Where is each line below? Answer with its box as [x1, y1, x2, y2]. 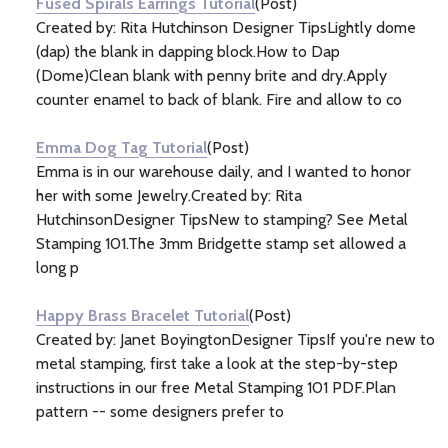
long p [36, 257, 79, 277]
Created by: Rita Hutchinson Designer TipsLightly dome [36, 17, 416, 37]
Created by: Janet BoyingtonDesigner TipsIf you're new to [36, 329, 435, 349]
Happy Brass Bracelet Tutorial [36, 305, 249, 325]
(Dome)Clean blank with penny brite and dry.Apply [36, 65, 387, 85]
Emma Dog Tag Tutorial [36, 137, 207, 157]
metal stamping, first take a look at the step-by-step [36, 353, 398, 373]
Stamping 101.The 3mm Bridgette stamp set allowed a [36, 233, 406, 253]
